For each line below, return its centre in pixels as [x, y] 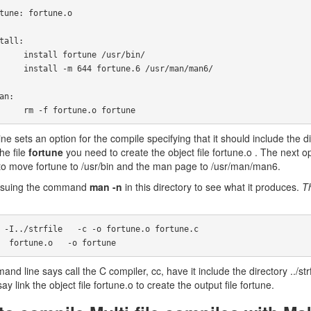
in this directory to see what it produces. [212, 187]
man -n [106, 187]
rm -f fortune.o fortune [79, 110]
